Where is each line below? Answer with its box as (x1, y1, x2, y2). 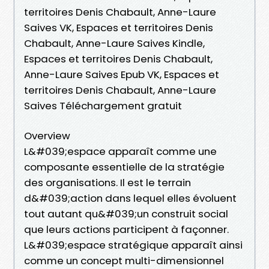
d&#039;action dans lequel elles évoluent (24, 190, 237, 205)
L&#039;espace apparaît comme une (24, 144, 217, 159)
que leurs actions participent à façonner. (24, 222, 229, 237)
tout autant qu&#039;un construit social (24, 206, 228, 221)
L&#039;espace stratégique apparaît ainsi (24, 237, 243, 252)
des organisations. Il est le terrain (24, 175, 191, 190)
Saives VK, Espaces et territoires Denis (24, 20, 213, 35)
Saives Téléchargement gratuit (24, 98, 182, 113)
